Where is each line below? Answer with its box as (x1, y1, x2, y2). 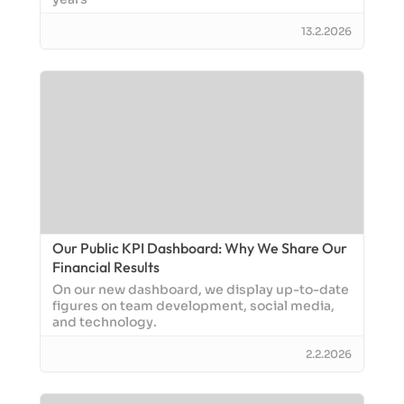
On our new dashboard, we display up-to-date (52, 282, 349, 298)
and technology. (52, 315, 157, 331)
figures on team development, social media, (52, 298, 335, 315)
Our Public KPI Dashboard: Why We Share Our (52, 239, 347, 258)
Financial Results (52, 258, 160, 277)
